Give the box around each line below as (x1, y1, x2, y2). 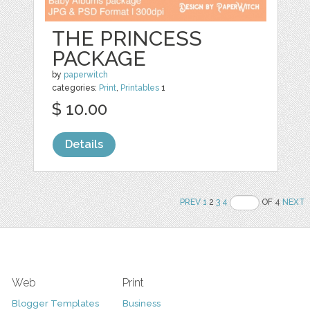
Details (65, 138, 104, 152)
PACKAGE (52, 46, 147, 71)
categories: (52, 83, 100, 93)
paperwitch (64, 70, 109, 80)
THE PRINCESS (52, 26, 203, 51)
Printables (120, 83, 160, 93)
